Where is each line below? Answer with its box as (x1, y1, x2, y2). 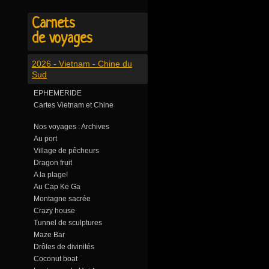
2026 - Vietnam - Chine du (32, 59, 132, 68)
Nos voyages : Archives (34, 122, 109, 131)
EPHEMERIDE (34, 89, 82, 97)
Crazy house (34, 207, 75, 215)
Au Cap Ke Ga (34, 183, 80, 191)
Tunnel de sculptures (34, 219, 102, 227)
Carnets (32, 16, 75, 32)
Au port (34, 134, 57, 143)
